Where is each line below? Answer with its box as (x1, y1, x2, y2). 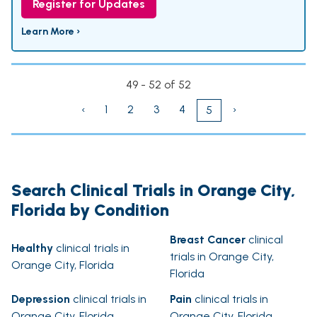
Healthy (11, 241, 53, 255)
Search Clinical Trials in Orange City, (11, 180, 296, 201)
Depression (11, 292, 70, 306)
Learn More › (21, 25, 80, 38)
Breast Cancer (170, 233, 246, 247)
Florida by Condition (11, 200, 169, 221)
